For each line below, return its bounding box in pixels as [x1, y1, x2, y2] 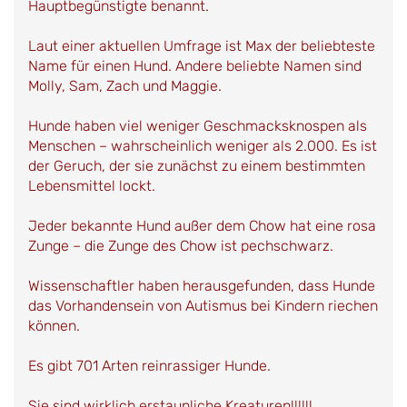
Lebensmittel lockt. [28, 176, 155, 194]
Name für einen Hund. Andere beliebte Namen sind [28, 56, 362, 74]
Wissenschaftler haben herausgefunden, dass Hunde [28, 276, 375, 294]
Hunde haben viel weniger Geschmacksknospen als [28, 116, 367, 134]
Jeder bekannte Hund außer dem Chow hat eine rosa [28, 216, 376, 234]
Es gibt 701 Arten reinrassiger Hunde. [28, 356, 271, 374]
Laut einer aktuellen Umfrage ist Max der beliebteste [28, 36, 375, 55]
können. [28, 316, 80, 334]
